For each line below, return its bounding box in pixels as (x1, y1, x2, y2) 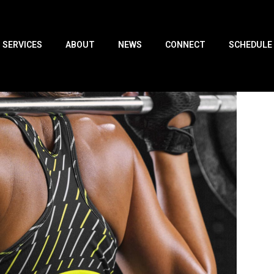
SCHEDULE (228, 39, 272, 53)
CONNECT (165, 39, 206, 53)
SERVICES (2, 39, 42, 53)
